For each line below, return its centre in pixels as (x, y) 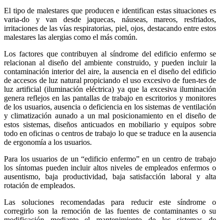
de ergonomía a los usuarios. (48, 142)
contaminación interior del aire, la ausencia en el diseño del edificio (110, 71)
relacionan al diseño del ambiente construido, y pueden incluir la (110, 62)
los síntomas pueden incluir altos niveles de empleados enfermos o (110, 167)
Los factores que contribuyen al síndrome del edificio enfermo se (110, 54)
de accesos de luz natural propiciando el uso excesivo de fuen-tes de (110, 80)
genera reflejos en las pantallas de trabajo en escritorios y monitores (110, 98)
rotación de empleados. (40, 185)
